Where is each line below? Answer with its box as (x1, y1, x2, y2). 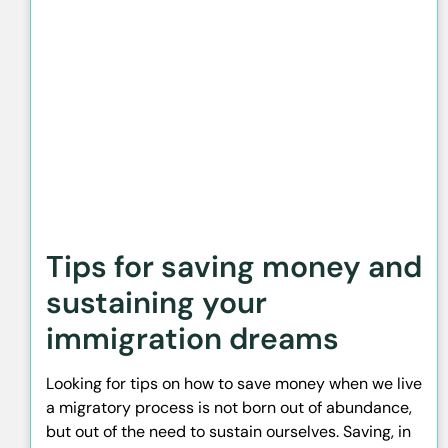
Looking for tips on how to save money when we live (46, 373, 422, 395)
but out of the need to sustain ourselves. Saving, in (46, 421, 411, 443)
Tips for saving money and (46, 247, 422, 287)
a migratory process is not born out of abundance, (46, 397, 412, 419)
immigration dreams (46, 319, 339, 359)
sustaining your (46, 283, 267, 323)
